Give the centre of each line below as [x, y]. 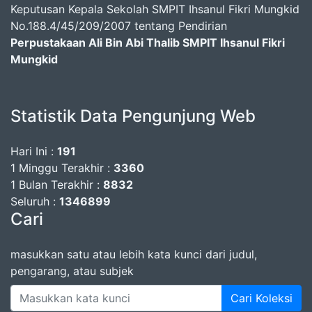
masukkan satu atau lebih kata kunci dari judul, [134, 255]
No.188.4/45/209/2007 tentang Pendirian [119, 26]
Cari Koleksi [262, 298]
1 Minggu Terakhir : [62, 168]
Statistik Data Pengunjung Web [133, 116]
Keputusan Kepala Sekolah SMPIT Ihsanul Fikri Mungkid [155, 9]
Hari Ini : [34, 151]
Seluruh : [35, 202]
